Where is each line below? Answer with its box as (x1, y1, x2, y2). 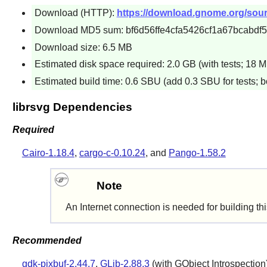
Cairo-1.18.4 (21, 148, 74, 159)
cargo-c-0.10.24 (79, 148, 145, 159)
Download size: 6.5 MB (34, 42, 132, 52)
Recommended (12, 235, 82, 246)
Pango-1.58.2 (168, 148, 226, 159)
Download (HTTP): (34, 8, 117, 18)
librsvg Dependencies (12, 100, 132, 113)
